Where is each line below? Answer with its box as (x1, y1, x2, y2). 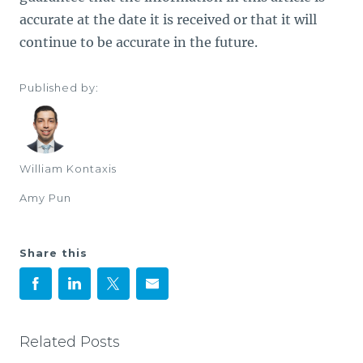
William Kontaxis (19, 161, 117, 175)
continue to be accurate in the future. (19, 33, 258, 50)
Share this (19, 246, 88, 259)
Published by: (19, 80, 99, 94)
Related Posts (19, 332, 120, 351)
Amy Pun (19, 190, 71, 204)
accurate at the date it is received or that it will (19, 11, 317, 28)
